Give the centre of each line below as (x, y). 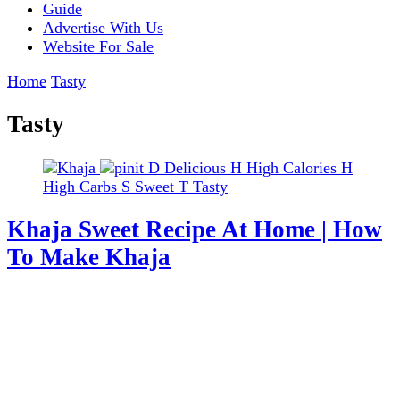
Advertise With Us (103, 28)
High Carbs (80, 186)
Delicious (195, 167)
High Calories (292, 167)
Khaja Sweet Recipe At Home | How (195, 230)
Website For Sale (98, 46)
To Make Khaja (89, 258)
